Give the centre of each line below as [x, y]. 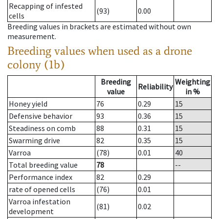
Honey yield [28, 104]
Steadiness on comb [42, 128]
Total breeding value [43, 165]
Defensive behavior [41, 116]
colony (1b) [36, 65]
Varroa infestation [40, 202]
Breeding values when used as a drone [100, 51]
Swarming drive [34, 141]
